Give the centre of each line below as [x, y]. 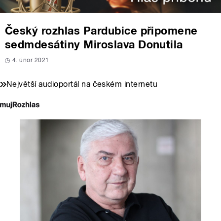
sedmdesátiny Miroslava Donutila [94, 45]
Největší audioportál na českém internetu [82, 84]
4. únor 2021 [31, 60]
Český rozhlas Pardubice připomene [101, 31]
